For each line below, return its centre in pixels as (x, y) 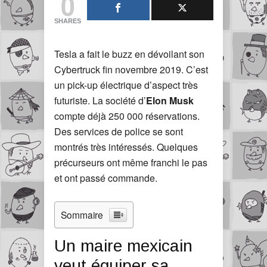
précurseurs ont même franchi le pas (131, 162)
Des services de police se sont (119, 131)
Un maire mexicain (123, 246)
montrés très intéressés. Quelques (126, 147)
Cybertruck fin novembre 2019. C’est (131, 69)
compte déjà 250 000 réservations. (127, 116)
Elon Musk (170, 100)
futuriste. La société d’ (100, 100)
